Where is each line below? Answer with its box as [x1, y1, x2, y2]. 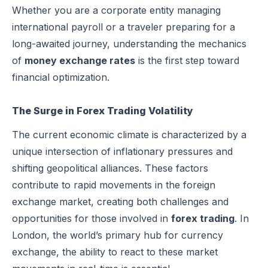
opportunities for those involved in [12, 212, 171, 224]
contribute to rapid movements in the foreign [12, 178, 215, 191]
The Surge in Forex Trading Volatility [12, 104, 193, 117]
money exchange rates [25, 54, 135, 66]
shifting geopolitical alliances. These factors [12, 162, 208, 174]
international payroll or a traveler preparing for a [12, 20, 235, 33]
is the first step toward [135, 54, 239, 66]
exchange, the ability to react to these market [12, 245, 218, 258]
